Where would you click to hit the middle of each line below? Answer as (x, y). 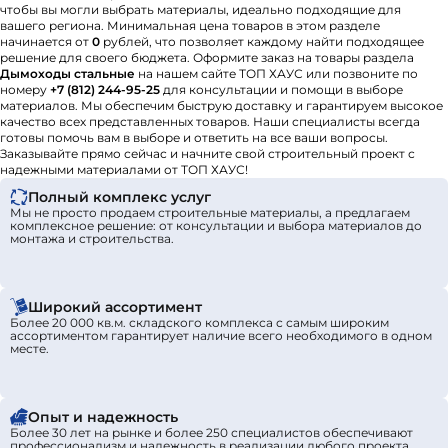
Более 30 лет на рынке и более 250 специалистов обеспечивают (211, 432)
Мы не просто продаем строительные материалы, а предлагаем (210, 212)
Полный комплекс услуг (119, 197)
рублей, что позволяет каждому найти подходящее (262, 41)
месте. (29, 348)
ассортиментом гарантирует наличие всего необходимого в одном (221, 335)
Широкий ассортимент (115, 307)
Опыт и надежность (103, 417)
